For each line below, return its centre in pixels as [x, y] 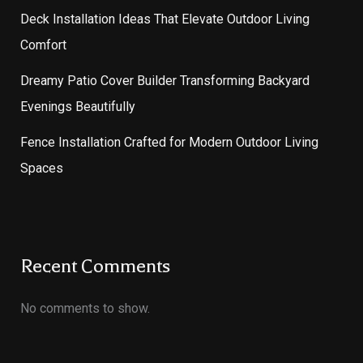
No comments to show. [85, 309]
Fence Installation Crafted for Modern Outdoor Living [169, 143]
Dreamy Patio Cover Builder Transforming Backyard [164, 81]
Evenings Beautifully [77, 107]
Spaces [41, 169]
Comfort [43, 45]
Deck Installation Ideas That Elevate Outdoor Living [164, 19]
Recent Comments [95, 267]
